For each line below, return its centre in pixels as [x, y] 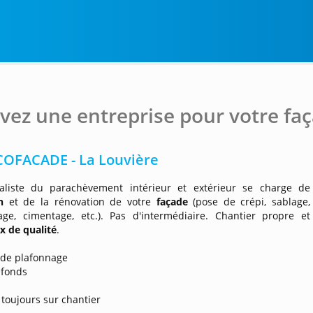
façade [175, 202]
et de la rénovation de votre [82, 202]
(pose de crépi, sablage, [252, 202]
